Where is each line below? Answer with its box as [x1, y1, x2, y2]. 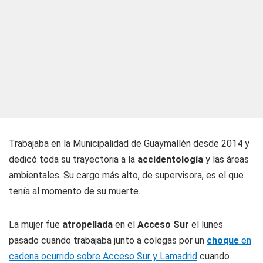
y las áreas [205, 154, 249, 165]
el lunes [189, 219, 223, 230]
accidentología [137, 154, 205, 165]
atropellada [62, 219, 115, 230]
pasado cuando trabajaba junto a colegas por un [9, 235, 207, 246]
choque [207, 235, 241, 246]
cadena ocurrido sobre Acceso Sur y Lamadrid [9, 251, 197, 262]
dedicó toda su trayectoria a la [9, 154, 137, 165]
